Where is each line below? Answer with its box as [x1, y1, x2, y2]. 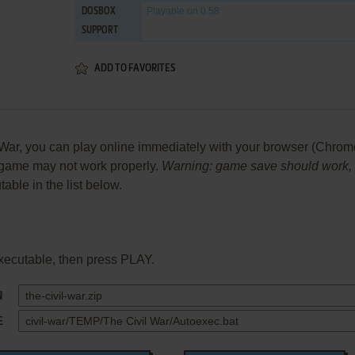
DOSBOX [82, 7, 116, 17]
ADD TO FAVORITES [94, 63, 175, 74]
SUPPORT [82, 26, 118, 36]
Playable [147, 6, 185, 17]
